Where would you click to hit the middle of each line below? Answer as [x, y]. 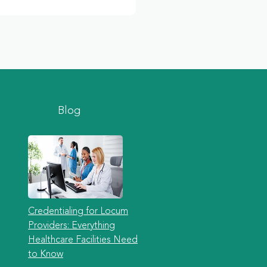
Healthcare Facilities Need [83, 240]
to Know [46, 254]
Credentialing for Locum [78, 212]
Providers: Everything [72, 226]
